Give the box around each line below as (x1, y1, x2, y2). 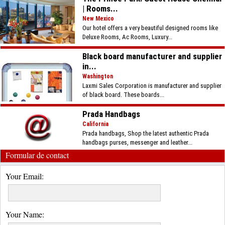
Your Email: (6, 170, 44, 181)
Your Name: (6, 208, 44, 219)
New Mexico (82, 15, 115, 22)
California (82, 120, 109, 128)
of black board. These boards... (82, 90, 165, 98)
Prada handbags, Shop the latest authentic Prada (82, 129, 209, 137)
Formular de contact (6, 149, 69, 160)
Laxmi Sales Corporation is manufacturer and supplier (82, 81, 222, 89)
